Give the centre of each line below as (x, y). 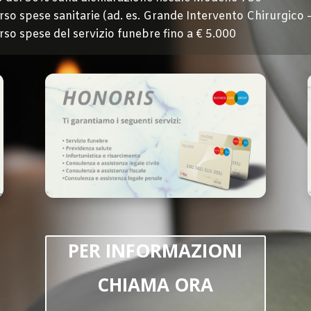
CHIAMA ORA (155, 285)
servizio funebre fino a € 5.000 (154, 35)
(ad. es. (121, 17)
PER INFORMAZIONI (155, 251)
